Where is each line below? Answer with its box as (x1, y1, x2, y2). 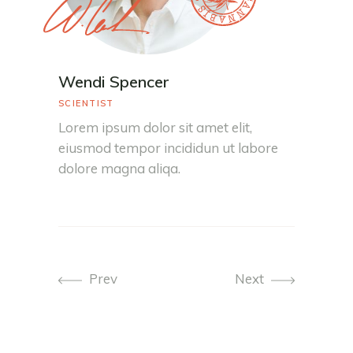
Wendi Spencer (58, 72, 169, 92)
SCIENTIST (58, 98, 114, 110)
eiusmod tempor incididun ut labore (58, 139, 278, 157)
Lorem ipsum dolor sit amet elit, (58, 119, 252, 136)
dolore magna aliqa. (58, 160, 180, 177)
